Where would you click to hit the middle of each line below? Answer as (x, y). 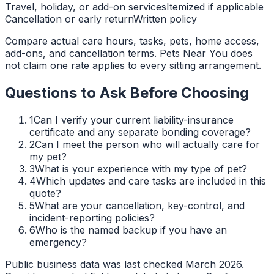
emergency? (58, 242)
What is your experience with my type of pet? (141, 168)
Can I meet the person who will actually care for (147, 144)
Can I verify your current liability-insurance (134, 120)
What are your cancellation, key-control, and (140, 205)
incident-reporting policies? (92, 217)
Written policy (165, 19)
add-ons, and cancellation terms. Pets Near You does (129, 53)
